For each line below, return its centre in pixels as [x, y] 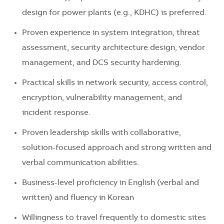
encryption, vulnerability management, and [102, 98]
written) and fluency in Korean [78, 198]
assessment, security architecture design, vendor [113, 48]
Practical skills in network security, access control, [115, 83]
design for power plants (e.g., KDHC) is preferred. [114, 13]
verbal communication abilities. [80, 163]
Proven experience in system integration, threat [111, 33]
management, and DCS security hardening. [102, 63]
